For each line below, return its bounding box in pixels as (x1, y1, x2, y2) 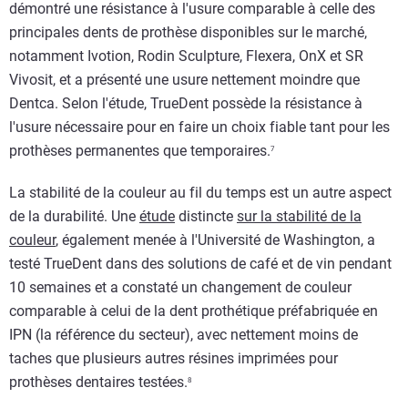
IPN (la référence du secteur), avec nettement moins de (9, 326, 358, 344)
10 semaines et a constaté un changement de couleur (9, 279, 352, 297)
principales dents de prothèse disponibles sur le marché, (9, 24, 367, 42)
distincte (175, 208, 237, 226)
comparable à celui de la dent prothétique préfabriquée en (9, 302, 378, 321)
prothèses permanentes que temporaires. (9, 142, 270, 160)
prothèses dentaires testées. (9, 373, 188, 392)
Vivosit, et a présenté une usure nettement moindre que (9, 71, 360, 89)
